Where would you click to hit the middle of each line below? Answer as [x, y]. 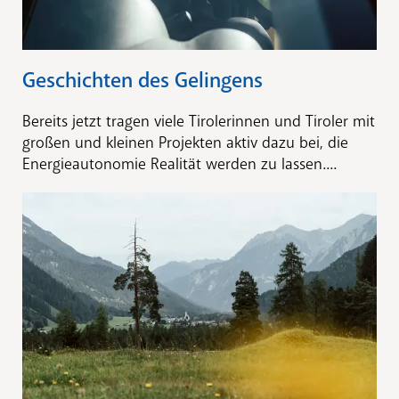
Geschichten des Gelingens [142, 80]
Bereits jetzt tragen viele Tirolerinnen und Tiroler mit [199, 121]
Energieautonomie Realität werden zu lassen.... [179, 163]
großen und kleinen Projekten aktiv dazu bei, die [185, 142]
